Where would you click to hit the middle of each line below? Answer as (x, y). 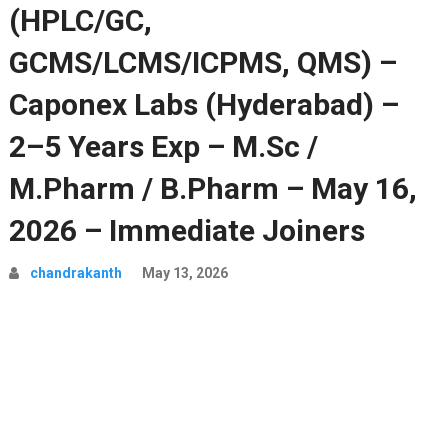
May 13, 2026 (184, 273)
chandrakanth (75, 273)
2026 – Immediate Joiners (186, 230)
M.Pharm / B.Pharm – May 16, (212, 188)
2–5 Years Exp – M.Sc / (163, 146)
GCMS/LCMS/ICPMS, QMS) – (202, 62)
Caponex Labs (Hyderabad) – (203, 104)
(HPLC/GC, (80, 20)
